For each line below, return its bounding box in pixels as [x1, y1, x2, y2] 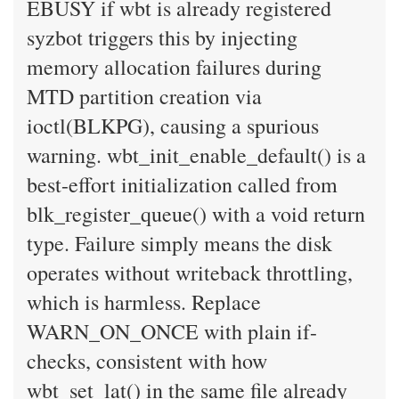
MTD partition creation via [27, 82, 262, 110]
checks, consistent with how [27, 346, 267, 375]
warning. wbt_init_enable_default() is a [27, 141, 366, 169]
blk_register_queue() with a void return [27, 199, 365, 228]
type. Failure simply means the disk [27, 229, 332, 257]
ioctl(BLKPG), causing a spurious [27, 111, 319, 140]
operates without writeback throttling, [27, 258, 353, 287]
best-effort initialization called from [27, 170, 338, 199]
